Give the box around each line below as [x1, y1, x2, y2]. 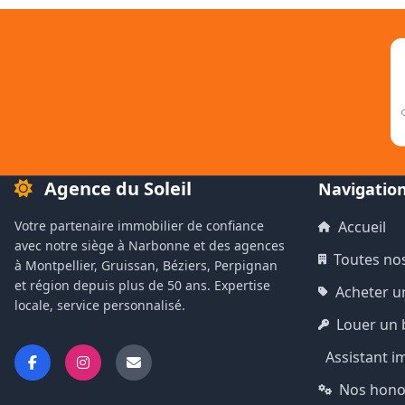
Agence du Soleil [40, 176, 192, 201]
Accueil [338, 217, 386, 237]
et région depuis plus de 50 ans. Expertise [14, 277, 270, 294]
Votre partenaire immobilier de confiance [14, 217, 264, 234]
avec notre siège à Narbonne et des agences [14, 237, 285, 254]
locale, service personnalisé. [14, 297, 185, 314]
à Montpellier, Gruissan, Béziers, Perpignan [14, 257, 278, 274]
